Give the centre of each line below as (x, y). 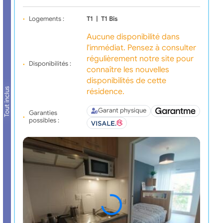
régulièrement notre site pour (140, 58)
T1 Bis (110, 19)
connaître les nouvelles (128, 69)
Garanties (43, 113)
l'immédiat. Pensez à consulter (141, 48)
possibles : (44, 120)
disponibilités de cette (126, 80)
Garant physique (122, 111)
